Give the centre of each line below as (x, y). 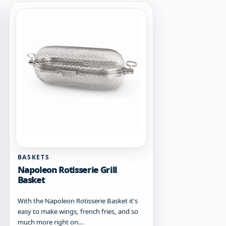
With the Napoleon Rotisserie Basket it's (77, 201)
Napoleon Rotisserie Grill (67, 169)
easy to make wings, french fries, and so (78, 211)
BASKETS (34, 157)
